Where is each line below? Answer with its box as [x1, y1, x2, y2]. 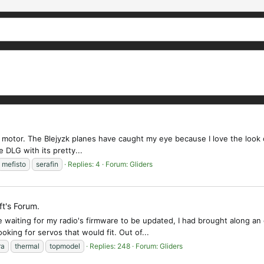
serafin [36, 160, 58, 169]
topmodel [49, 242, 80, 251]
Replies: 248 [90, 242, 130, 251]
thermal [15, 242, 39, 251]
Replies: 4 [68, 160, 100, 169]
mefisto [2, 160, 26, 169]
